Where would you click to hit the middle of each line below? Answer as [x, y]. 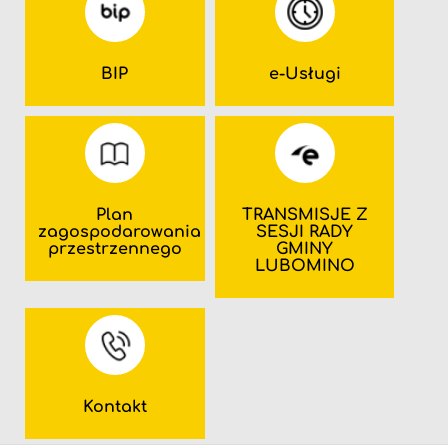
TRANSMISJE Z [304, 214]
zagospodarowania [119, 231]
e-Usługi [304, 73]
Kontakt [114, 406]
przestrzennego [114, 248]
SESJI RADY [305, 231]
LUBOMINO [304, 265]
